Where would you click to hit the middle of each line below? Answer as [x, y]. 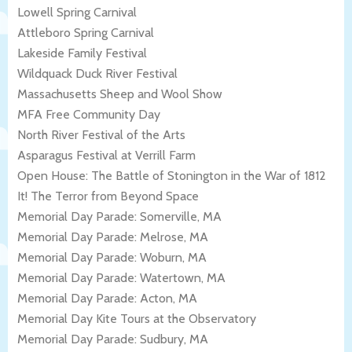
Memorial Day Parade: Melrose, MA [113, 236]
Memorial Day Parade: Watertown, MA [121, 277]
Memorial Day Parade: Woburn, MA [112, 257]
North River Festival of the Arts [101, 134]
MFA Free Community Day [89, 114]
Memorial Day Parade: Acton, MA [107, 298]
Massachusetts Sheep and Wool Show [120, 93]
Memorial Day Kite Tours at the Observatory [137, 318]
